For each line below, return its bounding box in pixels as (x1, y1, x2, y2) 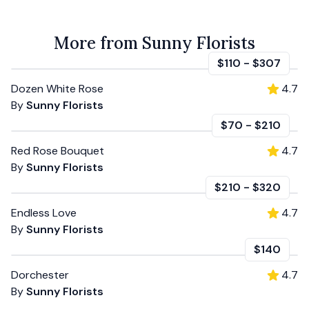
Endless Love (11, 205, 77, 220)
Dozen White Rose (11, 81, 103, 96)
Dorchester (11, 267, 69, 282)
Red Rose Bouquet (11, 143, 104, 158)
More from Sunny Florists (54, 32, 255, 54)
